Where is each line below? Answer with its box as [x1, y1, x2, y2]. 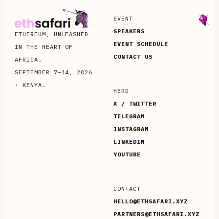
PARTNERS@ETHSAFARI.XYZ [113, 210, 199, 218]
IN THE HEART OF [15, 43, 73, 50]
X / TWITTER [113, 99, 156, 107]
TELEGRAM [113, 112, 145, 120]
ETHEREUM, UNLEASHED [15, 30, 89, 38]
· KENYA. [15, 81, 46, 88]
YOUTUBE [113, 150, 141, 158]
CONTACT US [113, 52, 153, 60]
